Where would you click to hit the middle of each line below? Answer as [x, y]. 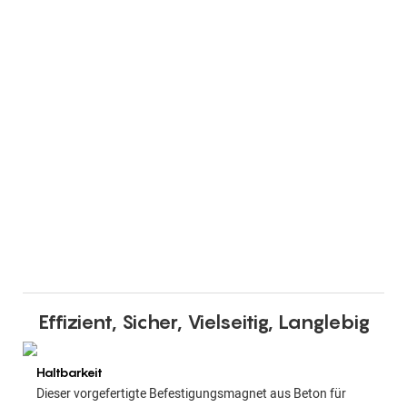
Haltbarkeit [69, 372]
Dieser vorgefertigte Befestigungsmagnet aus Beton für [191, 394]
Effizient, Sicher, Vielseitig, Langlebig [203, 322]
